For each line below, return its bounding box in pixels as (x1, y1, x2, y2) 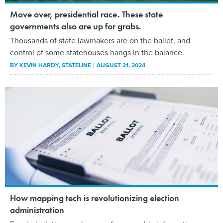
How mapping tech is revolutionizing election (10, 192, 179, 204)
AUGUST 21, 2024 (97, 60, 145, 70)
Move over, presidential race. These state (10, 8, 163, 20)
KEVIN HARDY (19, 60, 59, 70)
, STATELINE (59, 60, 93, 70)
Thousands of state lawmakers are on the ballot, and (10, 34, 190, 46)
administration (10, 204, 64, 216)
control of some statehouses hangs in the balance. (10, 46, 184, 58)
